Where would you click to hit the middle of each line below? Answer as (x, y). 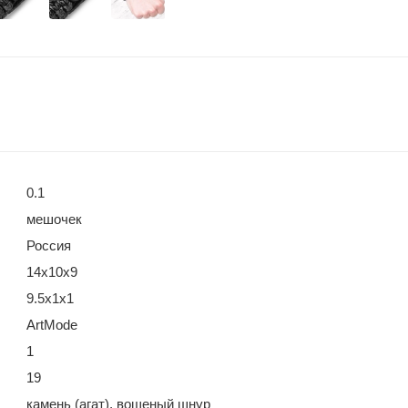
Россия (49, 245)
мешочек (54, 219)
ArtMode (52, 324)
